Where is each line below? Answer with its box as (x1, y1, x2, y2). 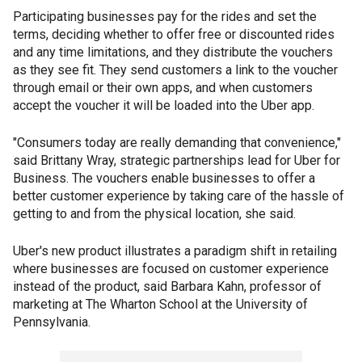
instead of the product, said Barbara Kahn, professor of (13, 279, 322, 295)
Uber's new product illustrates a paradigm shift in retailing (13, 243, 337, 259)
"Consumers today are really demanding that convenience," (13, 135, 341, 151)
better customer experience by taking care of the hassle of (13, 188, 344, 204)
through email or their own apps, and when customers (13, 80, 313, 96)
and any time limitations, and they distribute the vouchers (13, 44, 333, 61)
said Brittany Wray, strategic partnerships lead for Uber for (13, 153, 340, 169)
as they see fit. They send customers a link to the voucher (13, 62, 338, 78)
